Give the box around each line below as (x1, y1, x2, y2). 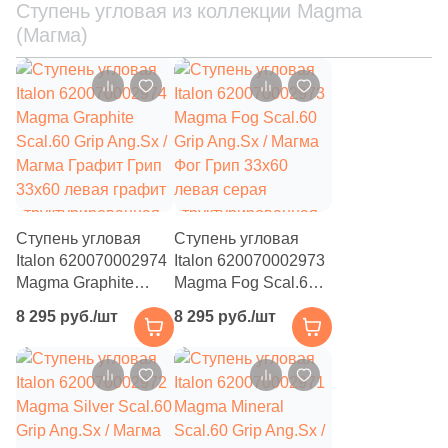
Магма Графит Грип (16, 318, 162, 335)
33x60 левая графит (16, 340, 166, 357)
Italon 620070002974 (16, 252, 167, 269)
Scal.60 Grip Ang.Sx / (16, 296, 168, 313)
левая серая (174, 340, 267, 357)
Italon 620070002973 (174, 252, 325, 269)
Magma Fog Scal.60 (174, 274, 317, 291)
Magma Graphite (16, 274, 134, 291)
